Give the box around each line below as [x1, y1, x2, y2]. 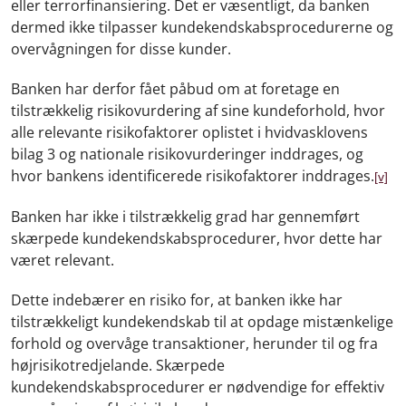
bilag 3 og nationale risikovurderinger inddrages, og [11, 143, 363, 164]
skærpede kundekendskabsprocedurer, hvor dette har [11, 227, 382, 248]
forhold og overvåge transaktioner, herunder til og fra [11, 333, 378, 353]
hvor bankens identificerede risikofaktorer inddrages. [11, 165, 374, 186]
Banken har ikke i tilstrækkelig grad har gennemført [11, 206, 360, 227]
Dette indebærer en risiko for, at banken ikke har [11, 289, 343, 310]
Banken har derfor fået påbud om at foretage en [11, 78, 340, 99]
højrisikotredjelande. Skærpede [11, 354, 225, 375]
